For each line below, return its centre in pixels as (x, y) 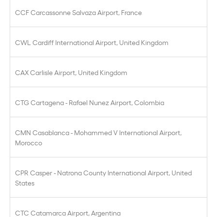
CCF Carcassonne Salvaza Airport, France (78, 12)
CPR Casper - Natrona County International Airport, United (103, 172)
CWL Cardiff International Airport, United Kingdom (92, 42)
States (25, 182)
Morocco (29, 142)
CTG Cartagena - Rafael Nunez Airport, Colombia (90, 102)
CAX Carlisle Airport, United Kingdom (71, 72)
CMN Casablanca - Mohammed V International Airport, (98, 132)
